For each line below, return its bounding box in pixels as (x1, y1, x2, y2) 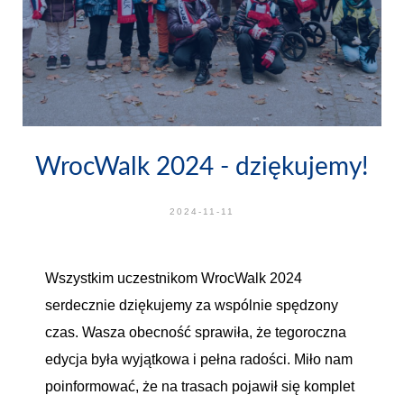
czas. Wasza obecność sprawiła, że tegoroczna (45, 325, 346, 340)
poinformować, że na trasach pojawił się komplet (45, 379, 354, 394)
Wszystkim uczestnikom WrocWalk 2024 (45, 271, 302, 286)
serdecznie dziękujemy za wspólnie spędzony (45, 298, 338, 313)
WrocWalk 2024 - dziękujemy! (35, 150, 369, 180)
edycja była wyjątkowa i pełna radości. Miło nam (45, 352, 353, 367)
